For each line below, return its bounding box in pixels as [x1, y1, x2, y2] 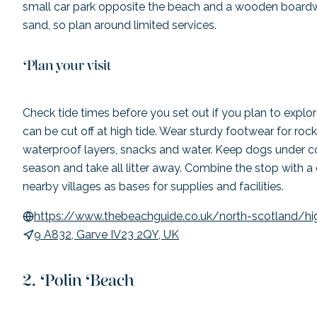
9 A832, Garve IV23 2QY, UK [34, 227, 179, 241]
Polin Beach [40, 273, 134, 296]
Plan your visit [23, 59, 111, 79]
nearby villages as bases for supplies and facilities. [23, 179, 284, 193]
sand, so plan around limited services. [23, 18, 217, 32]
